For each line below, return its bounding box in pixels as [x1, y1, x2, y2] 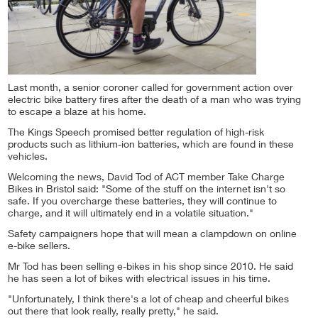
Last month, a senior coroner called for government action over [8, 83, 293, 94]
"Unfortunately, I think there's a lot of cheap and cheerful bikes [8, 295, 289, 305]
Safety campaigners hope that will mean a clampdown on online [8, 229, 297, 240]
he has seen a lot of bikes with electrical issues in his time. [8, 274, 270, 285]
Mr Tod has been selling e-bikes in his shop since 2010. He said [8, 262, 293, 273]
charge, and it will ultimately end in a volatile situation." [8, 209, 253, 219]
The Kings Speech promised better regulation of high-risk [8, 128, 264, 138]
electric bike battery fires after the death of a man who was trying [8, 95, 301, 106]
